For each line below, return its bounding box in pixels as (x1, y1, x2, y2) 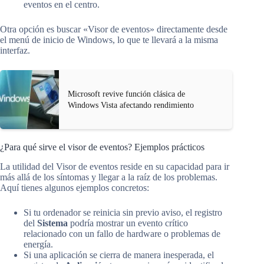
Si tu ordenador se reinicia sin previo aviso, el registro (24, 207, 222, 218)
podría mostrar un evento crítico (68, 218, 188, 229)
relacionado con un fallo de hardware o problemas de (24, 229, 220, 239)
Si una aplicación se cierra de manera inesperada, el (24, 250, 214, 260)
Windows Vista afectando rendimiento (68, 101, 194, 110)
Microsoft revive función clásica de (68, 90, 185, 99)
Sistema (37, 218, 68, 229)
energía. (24, 239, 53, 250)
